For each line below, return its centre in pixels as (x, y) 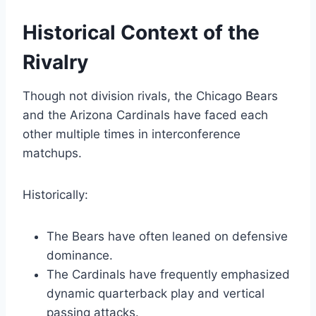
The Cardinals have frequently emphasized (168, 275)
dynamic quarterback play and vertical (156, 294)
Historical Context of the (141, 33)
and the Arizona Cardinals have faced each (145, 115)
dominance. (80, 256)
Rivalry (55, 62)
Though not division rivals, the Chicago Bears (150, 96)
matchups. (52, 153)
